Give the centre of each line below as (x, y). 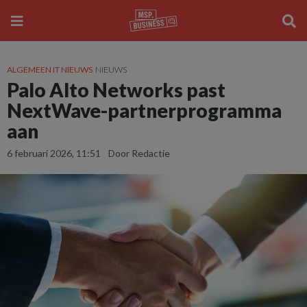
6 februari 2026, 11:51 (55, 153)
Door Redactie (139, 153)
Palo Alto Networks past (116, 90)
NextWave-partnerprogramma (144, 110)
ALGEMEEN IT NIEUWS (50, 70)
